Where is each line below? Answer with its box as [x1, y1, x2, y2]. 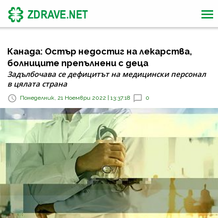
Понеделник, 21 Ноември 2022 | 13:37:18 [20, 94, 130, 102]
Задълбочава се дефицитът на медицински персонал [7, 69, 206, 79]
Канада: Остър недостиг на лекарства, [7, 46, 192, 56]
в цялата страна [7, 79, 67, 89]
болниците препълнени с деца [7, 58, 148, 68]
